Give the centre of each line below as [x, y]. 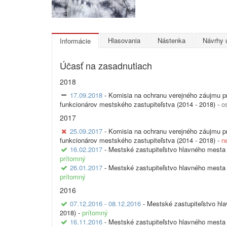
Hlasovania [124, 41]
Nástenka [172, 41]
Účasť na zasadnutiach [106, 66]
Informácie [75, 41]
